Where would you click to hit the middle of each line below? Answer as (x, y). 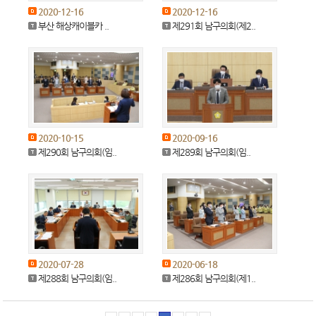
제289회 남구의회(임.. (211, 152)
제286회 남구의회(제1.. (213, 279)
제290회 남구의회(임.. (78, 152)
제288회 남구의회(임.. (78, 279)
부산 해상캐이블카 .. (74, 26)
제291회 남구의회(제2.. (213, 26)
